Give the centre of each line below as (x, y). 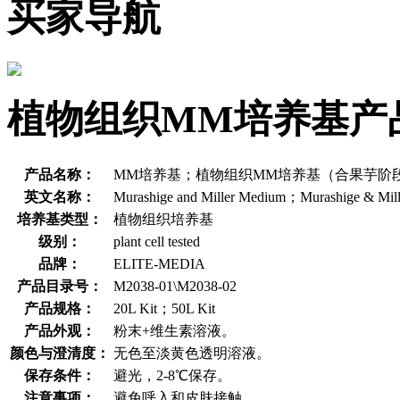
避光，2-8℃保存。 (172, 375)
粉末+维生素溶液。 (175, 330)
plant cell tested (157, 241)
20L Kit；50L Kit (164, 308)
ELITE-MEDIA (159, 263)
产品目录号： (60, 286)
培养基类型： (60, 219)
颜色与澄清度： (60, 353)
